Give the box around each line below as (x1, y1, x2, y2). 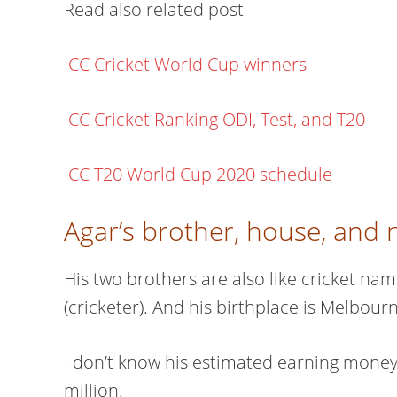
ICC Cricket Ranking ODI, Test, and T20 (64, 107, 365, 131)
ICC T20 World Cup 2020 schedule (64, 162, 332, 186)
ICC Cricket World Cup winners (64, 52, 307, 76)
